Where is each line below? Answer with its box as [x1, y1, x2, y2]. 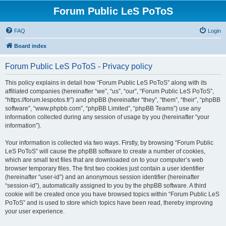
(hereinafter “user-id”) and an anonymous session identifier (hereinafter [5, 174, 199, 181]
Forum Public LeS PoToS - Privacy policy [5, 62, 152, 71]
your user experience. [5, 208, 65, 215]
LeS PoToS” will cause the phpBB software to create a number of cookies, [5, 148, 205, 155]
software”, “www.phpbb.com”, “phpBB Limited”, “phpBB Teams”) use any [5, 105, 201, 112]
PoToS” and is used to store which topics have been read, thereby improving [5, 199, 213, 206]
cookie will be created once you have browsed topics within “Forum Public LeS [5, 191, 219, 198]
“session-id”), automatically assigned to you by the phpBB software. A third [5, 182, 206, 189]
